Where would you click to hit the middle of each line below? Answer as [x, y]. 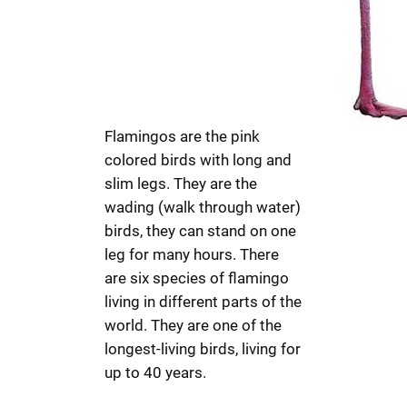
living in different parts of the [203, 302]
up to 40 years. [156, 373]
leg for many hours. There [192, 255]
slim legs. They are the [181, 184]
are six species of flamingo [197, 278]
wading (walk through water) [203, 208]
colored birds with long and [199, 160]
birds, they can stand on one [201, 231]
